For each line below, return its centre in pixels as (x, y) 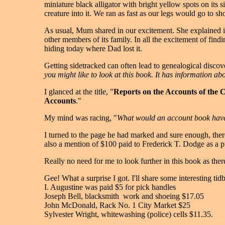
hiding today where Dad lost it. (93, 48)
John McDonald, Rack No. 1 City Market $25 (117, 205)
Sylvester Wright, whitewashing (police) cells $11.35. (129, 214)
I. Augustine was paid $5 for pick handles (110, 187)
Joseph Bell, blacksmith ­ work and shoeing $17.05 (124, 196)
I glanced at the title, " (79, 92)
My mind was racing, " (81, 118)
